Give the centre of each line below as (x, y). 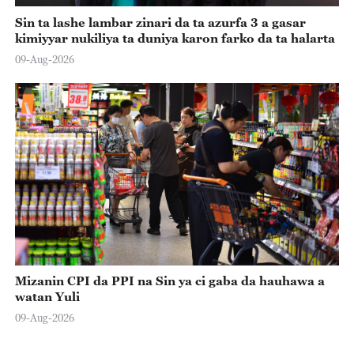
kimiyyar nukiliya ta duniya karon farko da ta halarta (175, 38)
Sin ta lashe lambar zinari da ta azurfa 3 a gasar (160, 22)
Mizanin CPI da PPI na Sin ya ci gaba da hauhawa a (169, 281)
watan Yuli (47, 297)
